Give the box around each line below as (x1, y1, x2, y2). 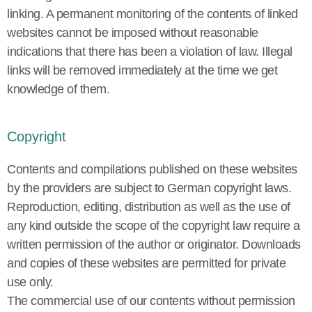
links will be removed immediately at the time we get (7, 63, 277, 77)
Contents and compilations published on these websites (7, 162, 297, 176)
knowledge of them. (7, 81, 109, 96)
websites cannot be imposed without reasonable (7, 25, 258, 40)
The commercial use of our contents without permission (7, 293, 295, 308)
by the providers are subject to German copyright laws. (7, 180, 291, 195)
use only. (7, 274, 54, 289)
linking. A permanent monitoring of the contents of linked (7, 6, 298, 21)
